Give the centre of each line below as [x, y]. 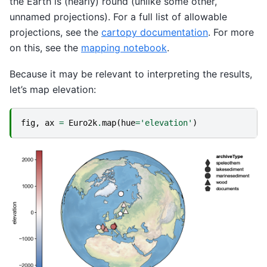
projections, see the [55, 32]
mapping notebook [124, 47]
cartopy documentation [155, 32]
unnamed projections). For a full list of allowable [118, 16]
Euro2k [83, 123]
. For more [231, 32]
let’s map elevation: [53, 89]
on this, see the [45, 47]
